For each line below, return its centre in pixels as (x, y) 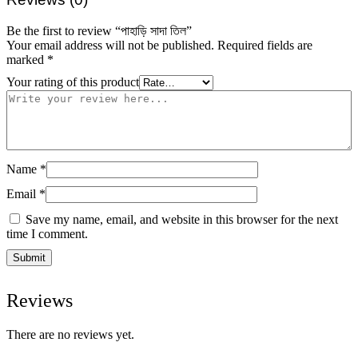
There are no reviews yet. (70, 334)
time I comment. (47, 233)
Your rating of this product (73, 82)
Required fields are (265, 45)
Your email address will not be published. (110, 45)
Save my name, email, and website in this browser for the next (182, 219)
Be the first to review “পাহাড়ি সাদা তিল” (99, 30)
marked (27, 59)
